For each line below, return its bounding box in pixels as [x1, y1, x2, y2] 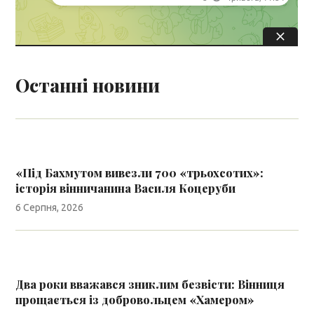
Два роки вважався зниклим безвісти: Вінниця [15, 276, 285, 292]
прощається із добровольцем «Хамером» [15, 292, 255, 307]
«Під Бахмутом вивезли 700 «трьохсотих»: [15, 165, 264, 180]
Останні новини [15, 72, 161, 97]
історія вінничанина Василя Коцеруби [15, 180, 236, 196]
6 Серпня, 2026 [15, 201, 84, 213]
